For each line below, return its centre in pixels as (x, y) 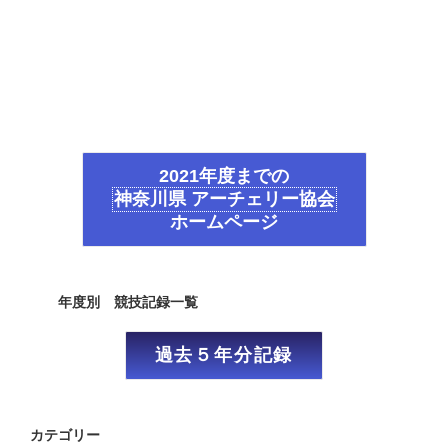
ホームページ (224, 222)
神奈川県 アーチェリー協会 (224, 199)
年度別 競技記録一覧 (114, 302)
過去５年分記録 (224, 355)
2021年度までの (224, 176)
